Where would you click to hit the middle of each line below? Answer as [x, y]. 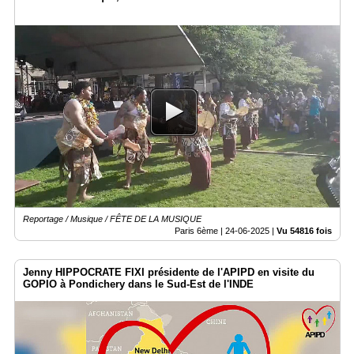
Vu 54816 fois [304, 230]
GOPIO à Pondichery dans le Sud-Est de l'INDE [138, 284]
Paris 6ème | [200, 230]
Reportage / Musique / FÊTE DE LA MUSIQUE [112, 218]
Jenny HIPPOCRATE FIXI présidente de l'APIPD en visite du [169, 272]
